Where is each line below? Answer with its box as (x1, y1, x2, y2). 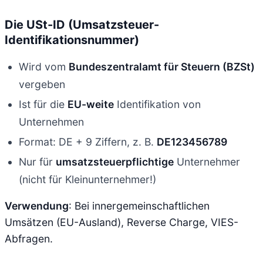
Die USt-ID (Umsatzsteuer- (5, 18, 159, 32)
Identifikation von (114, 97, 201, 110)
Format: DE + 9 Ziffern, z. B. (19, 135, 157, 148)
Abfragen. (5, 232, 53, 245)
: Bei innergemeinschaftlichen (69, 199, 210, 212)
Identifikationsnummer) (5, 33, 139, 48)
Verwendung (5, 199, 69, 212)
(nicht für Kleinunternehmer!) (19, 173, 156, 186)
